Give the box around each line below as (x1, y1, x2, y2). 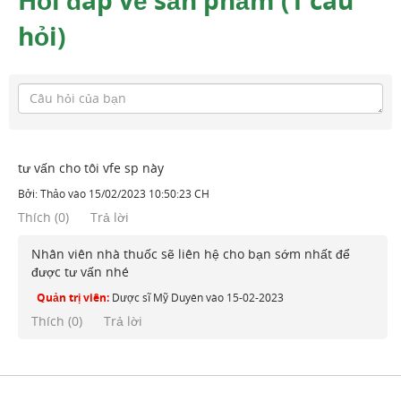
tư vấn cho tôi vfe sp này (18, 158, 164, 176)
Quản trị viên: (37, 289, 109, 305)
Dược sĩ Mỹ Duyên (112, 289, 203, 305)
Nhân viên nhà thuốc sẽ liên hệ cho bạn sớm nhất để (31, 244, 350, 262)
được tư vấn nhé (31, 262, 129, 280)
